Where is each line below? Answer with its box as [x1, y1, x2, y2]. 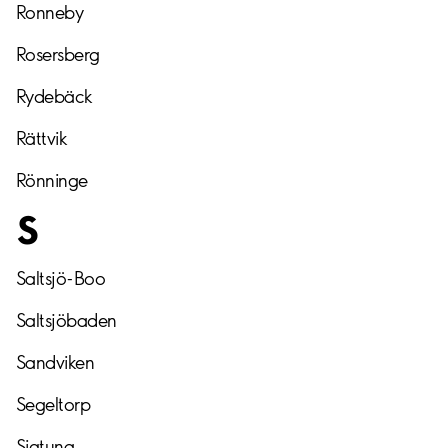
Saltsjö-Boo [16, 266, 106, 290]
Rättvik [16, 127, 68, 151]
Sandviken [16, 350, 95, 374]
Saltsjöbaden [16, 308, 117, 332]
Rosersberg [16, 43, 100, 67]
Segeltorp [16, 392, 91, 416]
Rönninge [16, 169, 88, 193]
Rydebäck [16, 85, 93, 109]
